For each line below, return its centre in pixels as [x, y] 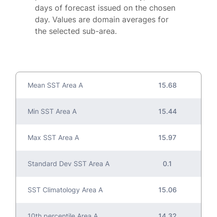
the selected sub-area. [76, 31]
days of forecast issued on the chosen [105, 8]
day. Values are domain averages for [102, 19]
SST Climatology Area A [65, 189]
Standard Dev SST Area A [69, 163]
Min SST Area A [52, 111]
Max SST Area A [53, 137]
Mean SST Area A [55, 85]
